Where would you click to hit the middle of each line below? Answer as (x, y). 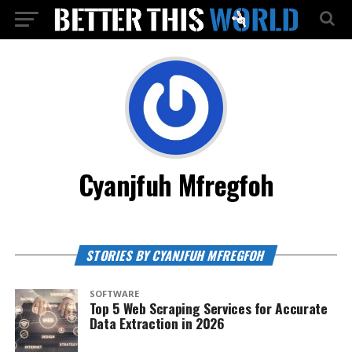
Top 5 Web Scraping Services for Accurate (208, 308)
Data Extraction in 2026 (157, 323)
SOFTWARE (114, 293)
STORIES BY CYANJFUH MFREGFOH (176, 255)
